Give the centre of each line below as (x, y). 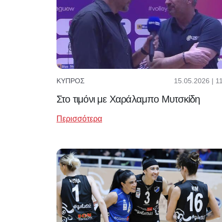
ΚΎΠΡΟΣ (71, 81)
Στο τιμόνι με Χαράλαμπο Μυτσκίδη (128, 99)
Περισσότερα (79, 118)
